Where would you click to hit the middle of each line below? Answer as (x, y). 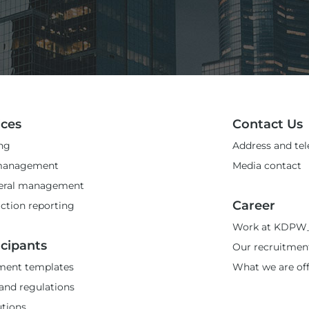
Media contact (267, 166)
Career (254, 206)
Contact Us (268, 124)
